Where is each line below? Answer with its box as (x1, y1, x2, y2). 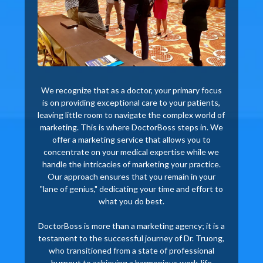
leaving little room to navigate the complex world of (38, 109, 225, 120)
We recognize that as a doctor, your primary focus (41, 85, 222, 95)
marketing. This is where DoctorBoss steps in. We (39, 122, 223, 132)
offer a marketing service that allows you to (52, 134, 211, 144)
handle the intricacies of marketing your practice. (42, 159, 221, 169)
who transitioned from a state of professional (48, 245, 214, 255)
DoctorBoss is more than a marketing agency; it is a (38, 220, 225, 231)
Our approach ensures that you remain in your (47, 171, 215, 181)
